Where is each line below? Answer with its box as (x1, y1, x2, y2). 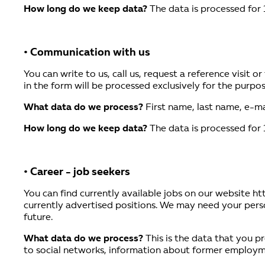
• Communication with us (24, 48, 150, 59)
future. (24, 213, 53, 223)
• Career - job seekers (24, 167, 130, 178)
